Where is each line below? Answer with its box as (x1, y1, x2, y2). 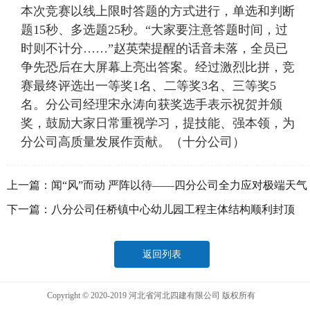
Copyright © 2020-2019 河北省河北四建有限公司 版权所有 (46, 291, 264, 301)
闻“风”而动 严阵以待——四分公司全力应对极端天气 (51, 179, 307, 192)
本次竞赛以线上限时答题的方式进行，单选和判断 (21, 4, 295, 19)
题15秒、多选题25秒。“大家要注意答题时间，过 (21, 23, 288, 37)
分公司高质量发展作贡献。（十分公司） (21, 135, 245, 149)
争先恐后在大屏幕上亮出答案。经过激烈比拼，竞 (21, 60, 295, 75)
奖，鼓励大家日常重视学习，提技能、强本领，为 (21, 116, 295, 131)
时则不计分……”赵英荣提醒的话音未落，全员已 (21, 42, 288, 56)
